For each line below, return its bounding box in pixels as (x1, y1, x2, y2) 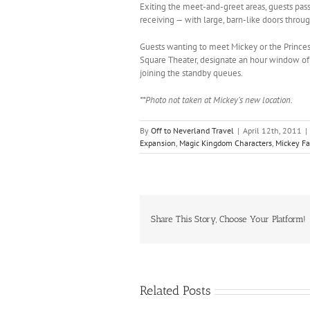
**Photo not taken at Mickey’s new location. (140, 94, 293, 106)
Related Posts (140, 283, 211, 298)
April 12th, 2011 (243, 125, 302, 136)
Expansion (140, 138, 176, 148)
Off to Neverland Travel (151, 125, 234, 136)
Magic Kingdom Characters (179, 138, 272, 148)
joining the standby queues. (140, 67, 243, 79)
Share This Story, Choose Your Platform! (151, 214, 307, 224)
